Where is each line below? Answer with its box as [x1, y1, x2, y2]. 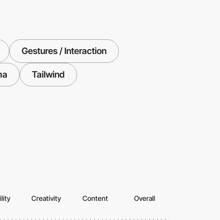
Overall [134, 194, 155, 203]
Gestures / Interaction [21, 46, 107, 56]
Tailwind [31, 69, 65, 80]
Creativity [31, 194, 61, 203]
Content [82, 194, 108, 203]
